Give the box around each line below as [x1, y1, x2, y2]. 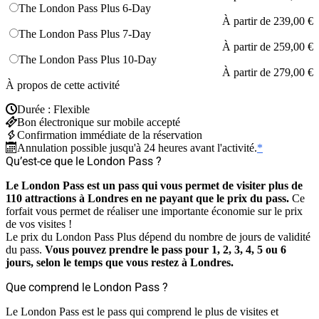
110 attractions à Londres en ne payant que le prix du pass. [6, 192, 289, 204]
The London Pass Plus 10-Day [19, 53, 157, 66]
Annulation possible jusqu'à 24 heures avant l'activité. [17, 141, 257, 154]
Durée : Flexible [17, 103, 90, 115]
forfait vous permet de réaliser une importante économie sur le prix [6, 204, 303, 217]
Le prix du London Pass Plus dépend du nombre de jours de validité [6, 230, 310, 243]
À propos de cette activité [6, 78, 120, 91]
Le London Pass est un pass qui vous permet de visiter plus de [6, 179, 303, 192]
